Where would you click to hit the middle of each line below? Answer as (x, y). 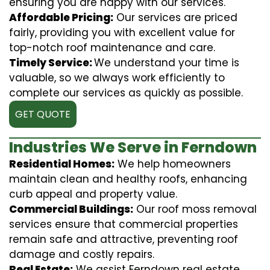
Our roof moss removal (195, 209)
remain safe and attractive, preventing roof (124, 239)
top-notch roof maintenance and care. (112, 47)
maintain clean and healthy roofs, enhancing (128, 179)
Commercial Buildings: (71, 209)
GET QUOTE (43, 114)
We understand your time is (167, 62)
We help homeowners (173, 164)
